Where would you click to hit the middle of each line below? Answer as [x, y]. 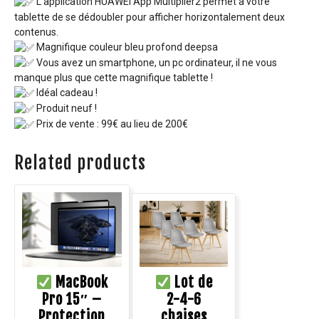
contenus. [36, 32]
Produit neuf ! [66, 109]
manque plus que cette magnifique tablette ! [114, 78]
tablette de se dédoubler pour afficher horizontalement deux [150, 17]
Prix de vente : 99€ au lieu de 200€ [111, 124]
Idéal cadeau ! [66, 93]
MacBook [80, 282]
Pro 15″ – [72, 299]
